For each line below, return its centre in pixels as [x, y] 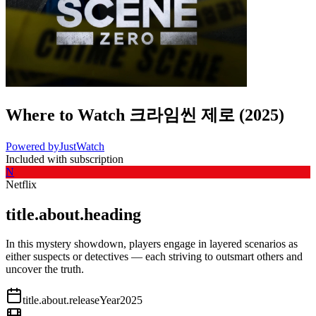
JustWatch [82, 146]
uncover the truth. [45, 269]
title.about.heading [73, 214]
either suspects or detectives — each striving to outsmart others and [154, 257]
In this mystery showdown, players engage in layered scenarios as [152, 244]
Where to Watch [65, 115]
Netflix [21, 184]
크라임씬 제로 [182, 115]
